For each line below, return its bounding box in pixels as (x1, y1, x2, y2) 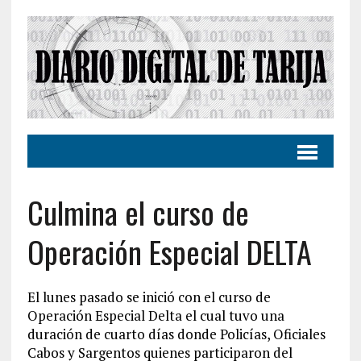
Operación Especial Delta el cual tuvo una (27, 305, 284, 325)
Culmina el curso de (27, 189, 249, 234)
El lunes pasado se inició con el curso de (27, 287, 271, 306)
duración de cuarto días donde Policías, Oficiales (27, 324, 326, 343)
